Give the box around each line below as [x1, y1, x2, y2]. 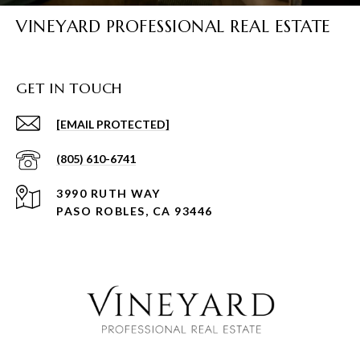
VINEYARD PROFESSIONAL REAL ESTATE [16, 16, 331, 38]
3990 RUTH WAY [56, 186, 161, 201]
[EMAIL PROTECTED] [56, 117, 170, 132]
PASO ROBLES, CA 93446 [56, 204, 213, 219]
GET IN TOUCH [16, 79, 123, 98]
